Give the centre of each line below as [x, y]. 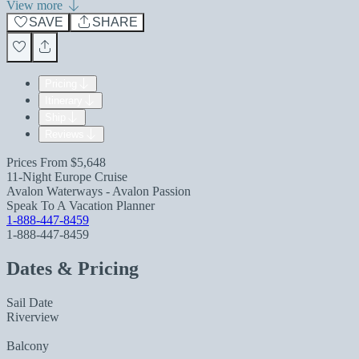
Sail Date [30, 302]
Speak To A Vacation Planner [81, 206]
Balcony [28, 345]
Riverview [33, 317]
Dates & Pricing [73, 268]
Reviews [65, 134]
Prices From [38, 162]
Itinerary [64, 101]
